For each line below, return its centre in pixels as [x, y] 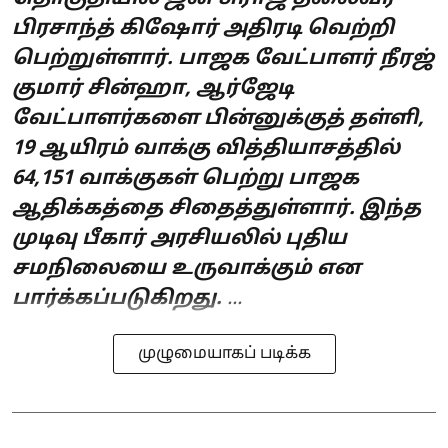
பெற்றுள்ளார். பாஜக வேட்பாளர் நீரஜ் [223, 59]
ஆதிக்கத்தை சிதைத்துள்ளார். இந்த [216, 209]
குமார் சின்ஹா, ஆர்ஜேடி [153, 89]
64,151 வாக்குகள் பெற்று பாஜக [185, 179]
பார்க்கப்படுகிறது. [117, 299]
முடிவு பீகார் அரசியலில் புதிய [179, 239]
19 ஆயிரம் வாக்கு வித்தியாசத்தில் [206, 149]
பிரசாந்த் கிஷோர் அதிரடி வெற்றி [203, 29]
